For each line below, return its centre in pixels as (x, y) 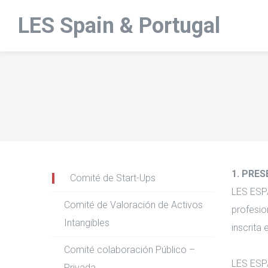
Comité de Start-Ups (113, 178)
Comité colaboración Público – (130, 250)
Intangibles (87, 223)
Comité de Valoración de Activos (133, 205)
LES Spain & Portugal (119, 26)
